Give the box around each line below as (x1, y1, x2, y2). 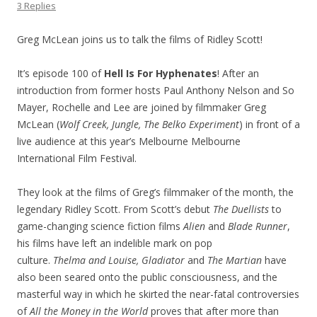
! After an (217, 67, 259, 80)
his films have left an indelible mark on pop (17, 236, 212, 250)
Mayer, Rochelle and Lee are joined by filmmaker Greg (17, 100, 266, 114)
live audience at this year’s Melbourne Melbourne (17, 134, 241, 148)
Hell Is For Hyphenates (104, 67, 217, 80)
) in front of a (239, 117, 300, 131)
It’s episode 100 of (17, 67, 104, 80)
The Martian (207, 253, 262, 267)
